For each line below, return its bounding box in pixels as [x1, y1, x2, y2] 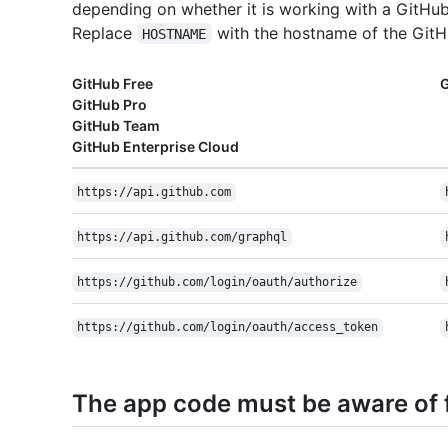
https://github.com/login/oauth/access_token [76, 320, 378, 335]
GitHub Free [72, 74, 153, 92]
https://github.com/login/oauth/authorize [76, 275, 357, 290]
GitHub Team [72, 116, 160, 134]
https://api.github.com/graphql [76, 230, 287, 245]
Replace [72, 22, 137, 43]
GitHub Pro [72, 95, 147, 113]
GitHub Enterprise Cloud [72, 137, 239, 155]
